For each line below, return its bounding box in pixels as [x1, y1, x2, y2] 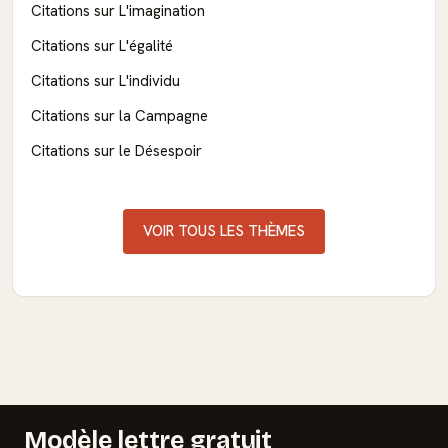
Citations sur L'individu [31, 71, 180, 92]
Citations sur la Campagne [31, 106, 208, 127]
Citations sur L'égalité [31, 36, 173, 57]
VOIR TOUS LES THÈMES [143, 221, 305, 242]
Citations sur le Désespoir [31, 141, 202, 162]
